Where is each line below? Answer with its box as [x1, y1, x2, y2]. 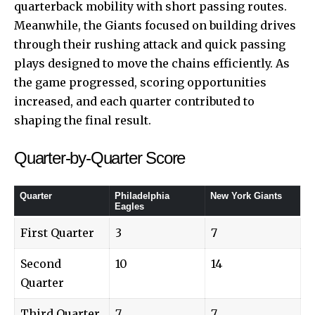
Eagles [114, 200, 144, 212]
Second [20, 256, 61, 271]
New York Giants [210, 190, 282, 201]
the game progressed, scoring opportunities [14, 75, 266, 89]
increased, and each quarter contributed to [14, 94, 255, 108]
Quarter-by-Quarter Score [14, 148, 186, 167]
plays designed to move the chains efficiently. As [14, 56, 290, 70]
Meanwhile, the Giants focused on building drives [14, 18, 296, 32]
